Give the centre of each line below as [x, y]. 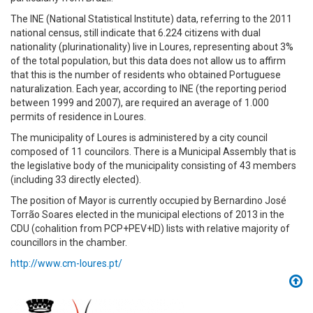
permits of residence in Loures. [78, 117]
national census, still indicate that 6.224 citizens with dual [136, 33]
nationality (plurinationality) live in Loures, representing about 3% [152, 47]
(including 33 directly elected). [76, 180]
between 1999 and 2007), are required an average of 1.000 [140, 103]
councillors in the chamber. [69, 242]
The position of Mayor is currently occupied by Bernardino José [148, 201]
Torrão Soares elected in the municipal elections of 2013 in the [147, 214]
